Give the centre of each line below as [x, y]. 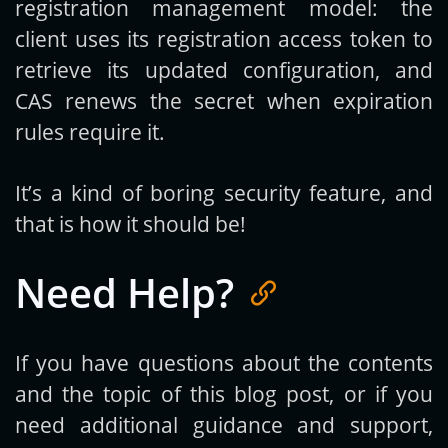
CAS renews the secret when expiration [224, 101]
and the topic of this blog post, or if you [224, 394]
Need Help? [124, 293]
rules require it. [90, 132]
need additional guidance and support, [224, 425]
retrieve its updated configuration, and [224, 70]
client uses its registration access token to [224, 39]
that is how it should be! [130, 224]
